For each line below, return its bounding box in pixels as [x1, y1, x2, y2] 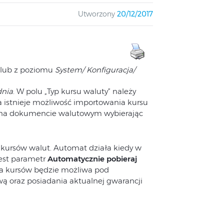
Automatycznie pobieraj [47, 154, 137, 163]
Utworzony [78, 9, 115, 18]
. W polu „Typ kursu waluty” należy [12, 86, 136, 96]
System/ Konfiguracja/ [52, 65, 135, 74]
